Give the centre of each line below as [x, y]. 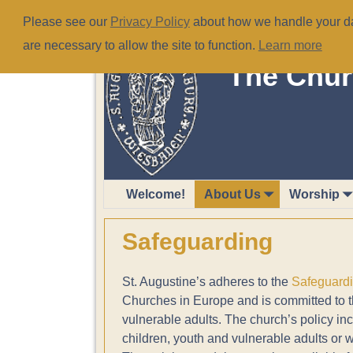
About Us [232, 194]
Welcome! [156, 194]
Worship [314, 194]
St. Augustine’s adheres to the [206, 282]
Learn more [290, 46]
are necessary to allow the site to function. [140, 46]
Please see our [66, 22]
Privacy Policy [150, 22]
